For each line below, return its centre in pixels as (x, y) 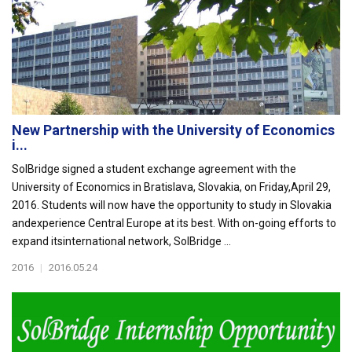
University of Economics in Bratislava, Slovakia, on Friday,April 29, (171, 187)
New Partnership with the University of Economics (173, 130)
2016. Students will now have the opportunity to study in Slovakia (172, 205)
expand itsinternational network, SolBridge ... (121, 241)
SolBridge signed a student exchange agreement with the (154, 169)
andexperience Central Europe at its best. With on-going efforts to (174, 223)
